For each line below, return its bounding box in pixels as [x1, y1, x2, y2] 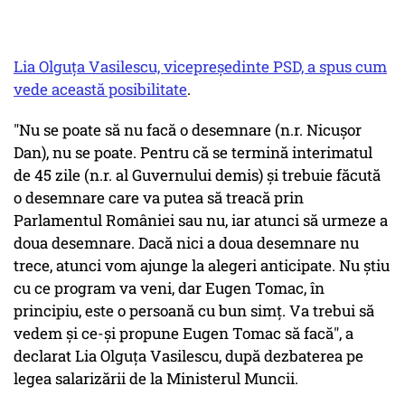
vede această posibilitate [14, 79, 187, 100]
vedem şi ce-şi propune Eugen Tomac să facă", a [14, 323, 353, 344]
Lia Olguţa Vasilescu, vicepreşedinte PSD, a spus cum [14, 56, 387, 78]
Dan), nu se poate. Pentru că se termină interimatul [14, 142, 372, 164]
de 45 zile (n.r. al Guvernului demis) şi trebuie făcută [14, 165, 381, 186]
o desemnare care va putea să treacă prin [14, 187, 304, 209]
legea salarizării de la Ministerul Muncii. [14, 368, 302, 390]
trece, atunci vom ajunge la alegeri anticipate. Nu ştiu [14, 255, 390, 277]
